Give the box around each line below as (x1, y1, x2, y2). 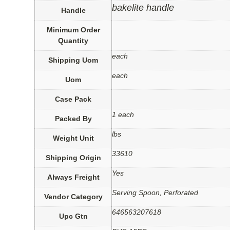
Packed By (54, 114, 92, 123)
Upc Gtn (59, 212, 88, 221)
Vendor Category (44, 193, 103, 201)
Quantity (58, 36, 89, 45)
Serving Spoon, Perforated (112, 188, 199, 197)
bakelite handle (112, 3, 175, 13)
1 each (112, 110, 135, 119)
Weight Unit (52, 134, 94, 143)
